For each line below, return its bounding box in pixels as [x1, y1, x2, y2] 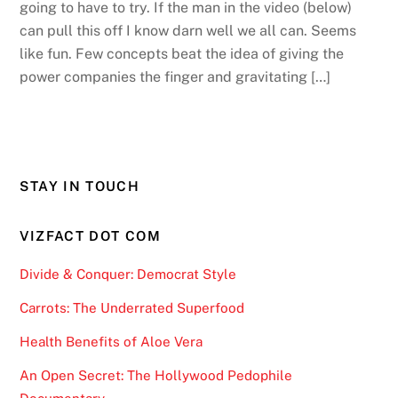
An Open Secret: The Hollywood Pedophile [20, 368, 293, 384]
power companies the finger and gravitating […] [20, 68, 331, 85]
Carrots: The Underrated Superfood [20, 299, 245, 315]
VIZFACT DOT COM [20, 227, 161, 243]
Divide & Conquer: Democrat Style [20, 266, 237, 282]
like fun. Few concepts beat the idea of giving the [20, 44, 345, 62]
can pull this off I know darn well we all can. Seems [20, 21, 357, 39]
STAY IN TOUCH [20, 179, 140, 195]
